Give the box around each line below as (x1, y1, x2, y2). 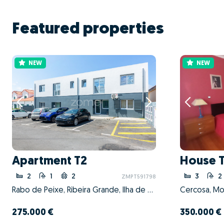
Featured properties (12, 21, 164, 37)
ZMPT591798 (121, 174, 156, 180)
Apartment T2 (12, 155, 87, 167)
